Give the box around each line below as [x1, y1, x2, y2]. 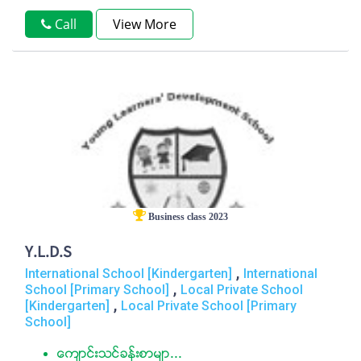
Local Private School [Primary [121, 298, 297, 313]
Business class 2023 [146, 211, 228, 222]
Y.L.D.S [25, 239, 72, 268]
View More [113, 15, 176, 33]
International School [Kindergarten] [25, 266, 232, 281]
